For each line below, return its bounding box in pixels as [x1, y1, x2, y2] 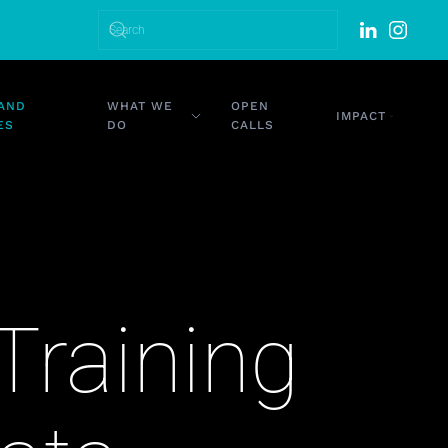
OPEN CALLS [211, 108, 297, 123]
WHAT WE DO [74, 108, 165, 123]
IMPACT [327, 108, 377, 123]
